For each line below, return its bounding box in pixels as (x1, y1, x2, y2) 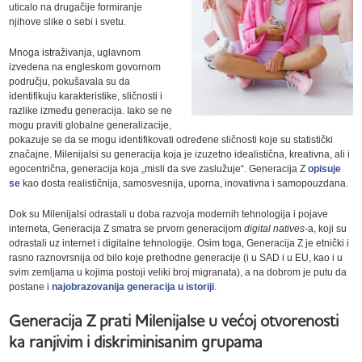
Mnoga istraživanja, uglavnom (9, 46, 141, 58)
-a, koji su (305, 222, 347, 234)
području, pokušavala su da (9, 75, 131, 87)
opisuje (308, 162, 342, 175)
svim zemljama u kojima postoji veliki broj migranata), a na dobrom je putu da (9, 266, 347, 278)
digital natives (244, 222, 305, 234)
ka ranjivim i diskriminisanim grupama (9, 330, 263, 351)
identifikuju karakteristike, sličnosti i (9, 90, 163, 102)
